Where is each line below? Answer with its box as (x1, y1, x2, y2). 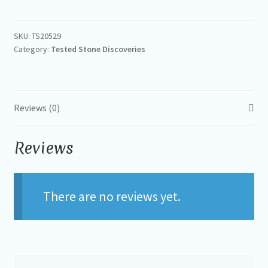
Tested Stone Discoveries (50, 43, 145, 54)
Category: (13, 43, 51, 54)
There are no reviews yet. (42, 188, 181, 205)
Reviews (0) (13, 101, 60, 114)
